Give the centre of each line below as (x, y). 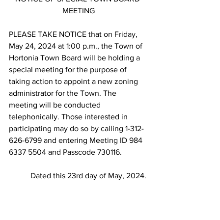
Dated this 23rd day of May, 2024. (78, 176)
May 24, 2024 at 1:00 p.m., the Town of (77, 46)
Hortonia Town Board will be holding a (75, 58)
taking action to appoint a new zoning (74, 81)
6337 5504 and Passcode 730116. (65, 152)
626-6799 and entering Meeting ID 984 (77, 140)
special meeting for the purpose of (69, 69)
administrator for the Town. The (64, 93)
